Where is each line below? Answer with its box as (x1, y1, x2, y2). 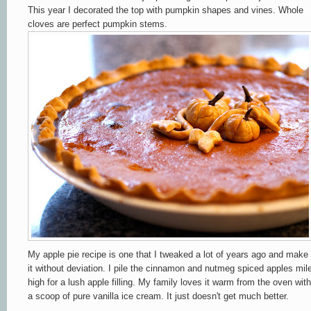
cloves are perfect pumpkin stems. (28, 18, 167, 29)
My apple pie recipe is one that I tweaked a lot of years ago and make (28, 249, 308, 260)
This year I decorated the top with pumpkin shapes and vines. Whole (28, 4, 303, 15)
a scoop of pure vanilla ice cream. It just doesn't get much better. (28, 290, 289, 301)
